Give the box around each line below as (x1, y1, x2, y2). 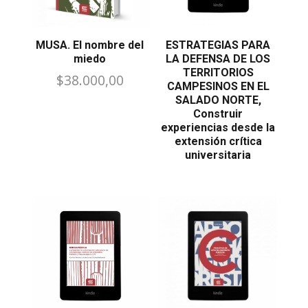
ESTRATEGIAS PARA (166, 38, 271, 52)
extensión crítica (174, 135, 262, 148)
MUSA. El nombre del (36, 38, 144, 52)
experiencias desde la (161, 121, 276, 135)
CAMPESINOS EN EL (166, 80, 269, 93)
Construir (193, 107, 243, 121)
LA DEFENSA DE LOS (166, 52, 271, 66)
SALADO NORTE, (175, 93, 261, 107)
